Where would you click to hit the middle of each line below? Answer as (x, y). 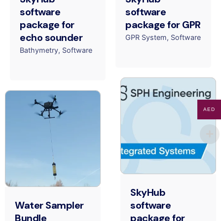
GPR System (146, 37)
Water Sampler (49, 205)
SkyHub (148, 193)
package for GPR (163, 24)
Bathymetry (39, 50)
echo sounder (51, 37)
